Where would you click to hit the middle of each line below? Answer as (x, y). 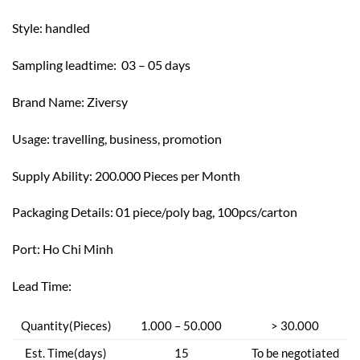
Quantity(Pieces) (66, 325)
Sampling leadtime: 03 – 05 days (101, 65)
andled (71, 28)
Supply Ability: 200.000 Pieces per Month (126, 175)
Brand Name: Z (53, 101)
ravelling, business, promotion (139, 138)
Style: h (32, 28)
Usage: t (35, 138)
